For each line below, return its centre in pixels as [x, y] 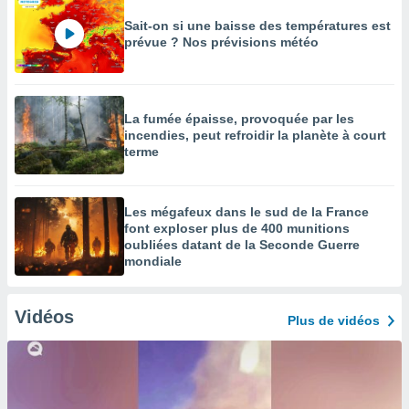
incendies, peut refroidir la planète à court [255, 135]
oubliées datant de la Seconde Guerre [242, 245]
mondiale [153, 261]
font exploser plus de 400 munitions [237, 228]
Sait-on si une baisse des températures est [257, 26]
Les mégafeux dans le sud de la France [246, 212]
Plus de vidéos [334, 320]
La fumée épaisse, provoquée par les [239, 119]
